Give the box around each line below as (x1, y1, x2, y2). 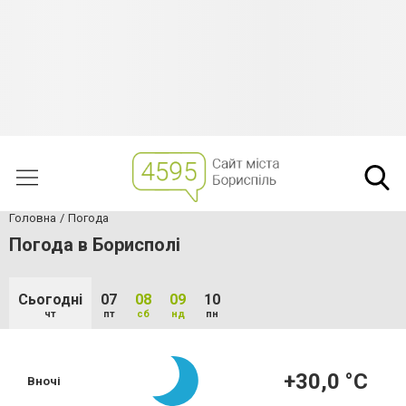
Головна (9, 211, 56, 225)
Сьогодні (18, 291, 82, 308)
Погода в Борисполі (9, 234, 180, 256)
